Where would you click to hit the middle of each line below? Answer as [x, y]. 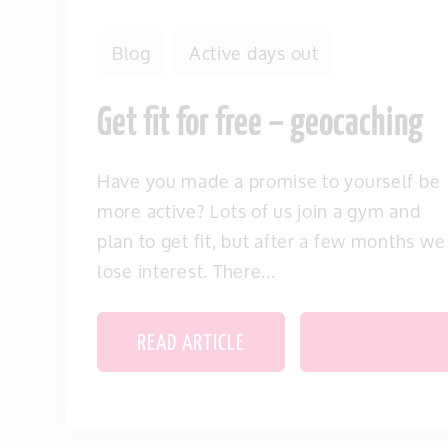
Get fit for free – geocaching [260, 125]
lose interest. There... [186, 271]
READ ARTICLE [191, 344]
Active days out [253, 53]
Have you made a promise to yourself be [269, 181]
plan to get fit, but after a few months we [271, 241]
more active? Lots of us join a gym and [259, 211]
